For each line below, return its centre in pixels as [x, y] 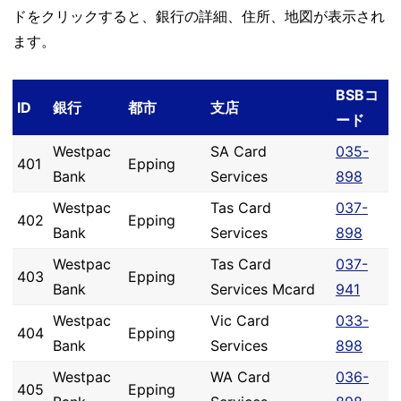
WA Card [240, 377]
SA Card [239, 151]
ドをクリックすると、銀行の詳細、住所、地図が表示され [199, 16]
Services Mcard [263, 289]
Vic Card [240, 320]
